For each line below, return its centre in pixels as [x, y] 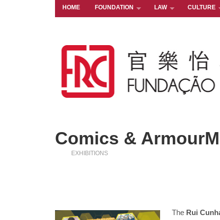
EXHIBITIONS [90, 153]
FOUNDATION [114, 7]
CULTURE [202, 7]
